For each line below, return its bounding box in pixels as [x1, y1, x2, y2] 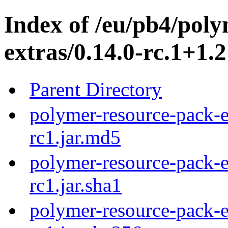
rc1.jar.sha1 [30, 174, 122, 196]
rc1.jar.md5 [30, 126, 121, 148]
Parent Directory [30, 78, 162, 100]
